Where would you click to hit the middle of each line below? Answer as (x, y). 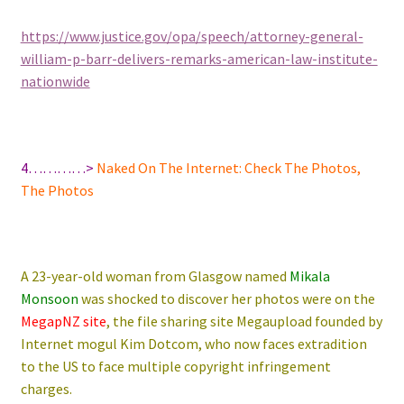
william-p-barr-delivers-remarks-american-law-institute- (199, 59)
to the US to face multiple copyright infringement (175, 366)
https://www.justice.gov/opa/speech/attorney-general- (192, 37)
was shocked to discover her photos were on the (226, 298)
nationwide (55, 82)
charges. (46, 388)
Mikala (309, 275)
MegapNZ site (63, 321)
